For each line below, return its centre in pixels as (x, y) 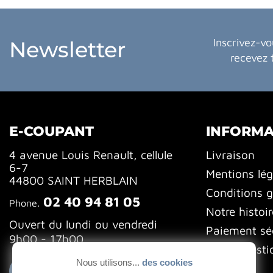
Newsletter (67, 50)
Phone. (24, 203)
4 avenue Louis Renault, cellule (90, 154)
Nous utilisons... (108, 262)
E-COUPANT (51, 131)
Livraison (230, 154)
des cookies (166, 262)
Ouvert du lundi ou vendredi (83, 224)
